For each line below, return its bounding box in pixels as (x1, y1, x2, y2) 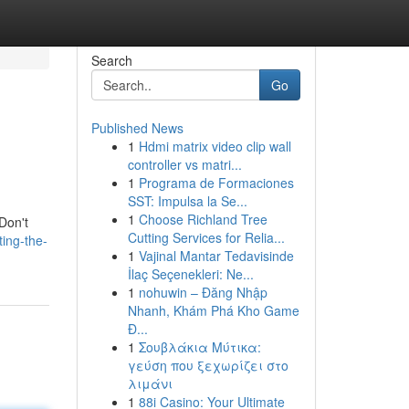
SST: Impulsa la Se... (127, 192, 247, 210)
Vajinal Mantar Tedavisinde (138, 246, 294, 265)
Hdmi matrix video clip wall (138, 137, 291, 155)
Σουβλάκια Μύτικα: (138, 338, 261, 356)
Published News (90, 119, 184, 137)
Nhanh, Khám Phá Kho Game (127, 301, 299, 320)
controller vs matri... (127, 155, 242, 173)
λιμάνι (127, 374, 173, 393)
